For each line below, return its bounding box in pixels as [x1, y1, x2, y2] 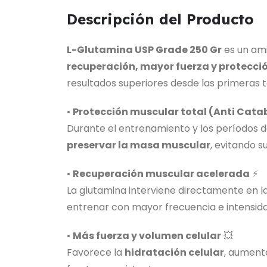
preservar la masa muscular [67, 138, 210, 153]
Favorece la [67, 246, 125, 260]
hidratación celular [125, 246, 224, 260]
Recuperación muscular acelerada [73, 167, 250, 181]
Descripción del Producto [67, 10, 254, 29]
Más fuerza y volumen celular [73, 229, 221, 243]
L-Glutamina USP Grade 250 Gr [67, 43, 222, 57]
